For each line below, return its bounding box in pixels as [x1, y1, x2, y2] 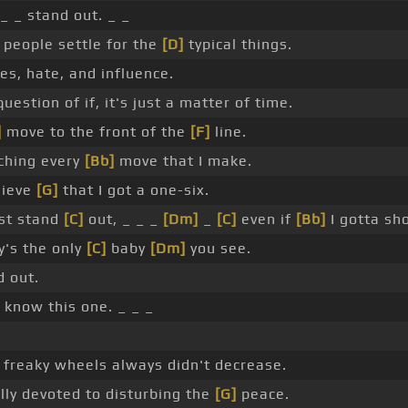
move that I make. [115, 152, 252, 170]
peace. [237, 385, 290, 403]
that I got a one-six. [58, 181, 209, 199]
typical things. [184, 36, 292, 54]
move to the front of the [2, 123, 190, 141]
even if [237, 210, 296, 229]
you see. [186, 240, 251, 258]
